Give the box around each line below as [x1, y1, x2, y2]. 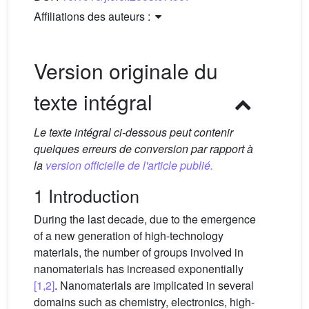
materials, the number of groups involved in [34, 244, 243, 260]
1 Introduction [34, 183, 139, 208]
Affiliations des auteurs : [34, 8, 153, 24]
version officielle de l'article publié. [46, 157, 213, 173]
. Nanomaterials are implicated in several [54, 277, 254, 293]
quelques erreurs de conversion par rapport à [34, 141, 253, 157]
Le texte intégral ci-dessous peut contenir [34, 124, 233, 140]
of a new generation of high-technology [34, 228, 223, 243]
